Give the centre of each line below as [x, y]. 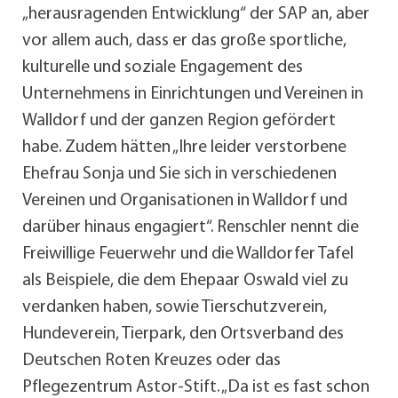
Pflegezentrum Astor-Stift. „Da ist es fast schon [196, 387]
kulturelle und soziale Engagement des [163, 67]
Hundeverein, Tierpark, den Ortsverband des [183, 334]
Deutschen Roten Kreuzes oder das [151, 360]
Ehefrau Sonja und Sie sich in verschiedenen [179, 174]
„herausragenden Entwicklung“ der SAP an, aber [196, 14]
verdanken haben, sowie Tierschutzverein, [175, 307]
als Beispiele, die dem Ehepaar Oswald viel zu [185, 280]
